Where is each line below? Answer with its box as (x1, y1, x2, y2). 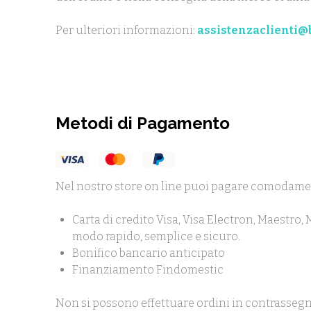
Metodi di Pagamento (56, 113, 230, 133)
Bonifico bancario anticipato (72, 246, 225, 260)
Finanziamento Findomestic (72, 263, 224, 276)
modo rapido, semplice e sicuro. (72, 230, 240, 243)
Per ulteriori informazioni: (56, 24, 197, 37)
